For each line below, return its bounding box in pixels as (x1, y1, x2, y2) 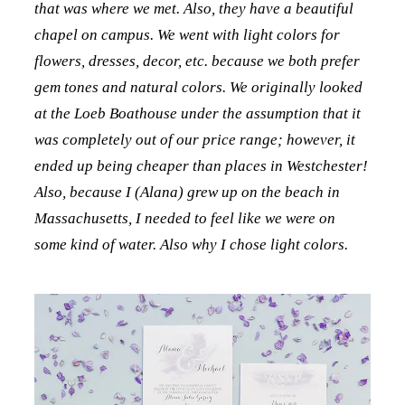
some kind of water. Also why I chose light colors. (33, 236, 352, 254)
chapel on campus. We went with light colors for (33, 26, 340, 44)
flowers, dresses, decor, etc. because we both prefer (33, 52, 360, 71)
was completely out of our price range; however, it (33, 131, 355, 149)
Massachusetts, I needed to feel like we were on (33, 210, 335, 228)
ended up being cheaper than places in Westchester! (33, 157, 368, 175)
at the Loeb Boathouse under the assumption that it (33, 105, 361, 123)
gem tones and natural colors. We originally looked (33, 79, 363, 97)
